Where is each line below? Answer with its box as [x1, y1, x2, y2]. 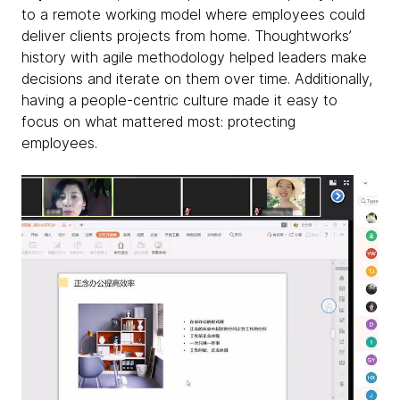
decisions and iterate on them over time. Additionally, [21, 69, 372, 87]
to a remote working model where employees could [21, 4, 365, 23]
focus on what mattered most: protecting [21, 112, 296, 130]
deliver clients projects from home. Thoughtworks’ [21, 26, 351, 45]
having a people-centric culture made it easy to [21, 90, 337, 109]
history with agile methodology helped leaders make [21, 47, 367, 66]
